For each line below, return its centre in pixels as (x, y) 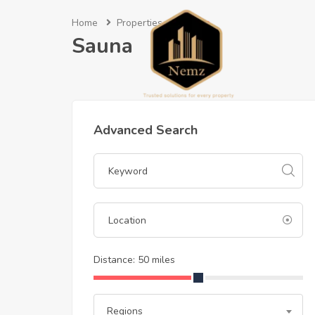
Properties (140, 23)
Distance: (116, 260)
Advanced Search (146, 130)
